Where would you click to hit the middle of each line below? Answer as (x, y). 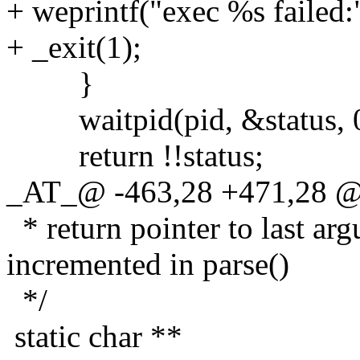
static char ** (94, 336)
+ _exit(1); (74, 47)
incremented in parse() (148, 264)
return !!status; (135, 155)
